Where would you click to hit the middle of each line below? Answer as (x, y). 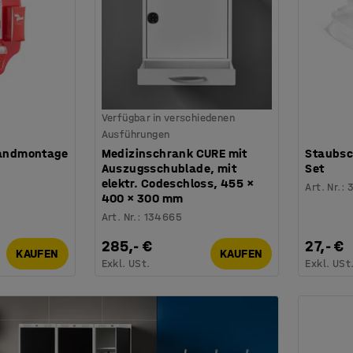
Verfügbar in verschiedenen (168, 117)
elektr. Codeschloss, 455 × (178, 183)
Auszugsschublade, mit (169, 168)
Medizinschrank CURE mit (174, 153)
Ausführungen (136, 134)
